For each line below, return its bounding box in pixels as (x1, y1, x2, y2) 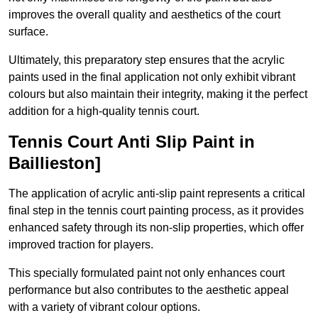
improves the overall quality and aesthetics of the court (9, 9, 280, 21)
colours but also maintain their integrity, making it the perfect (9, 88, 307, 101)
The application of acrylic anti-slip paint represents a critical (9, 187, 305, 200)
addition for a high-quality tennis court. (9, 105, 199, 118)
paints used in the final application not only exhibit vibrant (9, 71, 295, 84)
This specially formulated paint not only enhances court (9, 267, 285, 280)
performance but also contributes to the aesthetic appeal (9, 284, 289, 297)
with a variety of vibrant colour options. (9, 301, 200, 314)
